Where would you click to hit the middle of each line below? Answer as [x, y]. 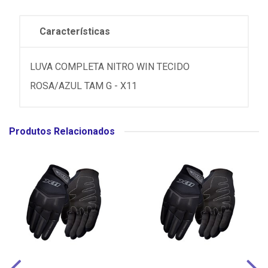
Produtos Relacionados [62, 131]
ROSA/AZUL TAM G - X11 [83, 86]
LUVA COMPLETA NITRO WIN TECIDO [110, 67]
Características [75, 31]
